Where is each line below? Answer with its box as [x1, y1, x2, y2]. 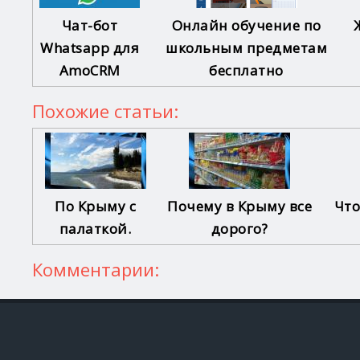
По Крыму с [55, 197, 136, 216]
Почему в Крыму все [167, 197, 312, 216]
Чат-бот [61, 15, 118, 35]
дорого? [211, 219, 268, 239]
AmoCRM [59, 60, 121, 80]
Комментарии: [31, 257, 159, 282]
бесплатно [209, 60, 284, 80]
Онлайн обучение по [171, 15, 321, 35]
